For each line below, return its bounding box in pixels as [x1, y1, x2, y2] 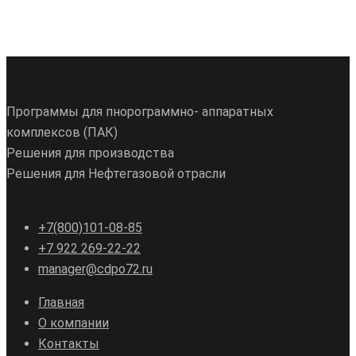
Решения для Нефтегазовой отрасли [6, 165, 226, 181]
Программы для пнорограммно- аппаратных [6, 103, 273, 119]
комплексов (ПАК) [6, 124, 118, 140]
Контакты [38, 335, 99, 351]
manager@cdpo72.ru [38, 261, 153, 277]
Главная [38, 294, 84, 310]
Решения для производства [6, 145, 174, 161]
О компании [38, 315, 109, 331]
